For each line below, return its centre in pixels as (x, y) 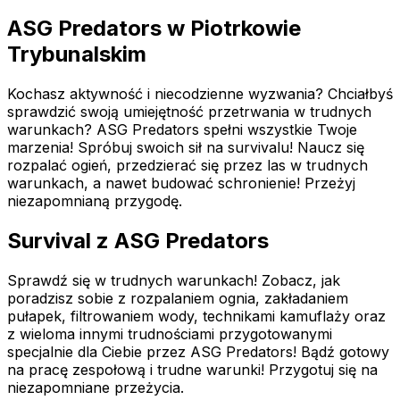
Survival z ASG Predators (138, 240)
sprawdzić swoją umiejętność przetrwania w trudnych (189, 111)
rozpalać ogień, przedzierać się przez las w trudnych (187, 165)
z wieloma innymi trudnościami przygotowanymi (170, 333)
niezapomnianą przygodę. (95, 200)
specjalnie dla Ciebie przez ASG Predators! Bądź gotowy (198, 351)
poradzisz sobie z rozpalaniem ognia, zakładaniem (178, 298)
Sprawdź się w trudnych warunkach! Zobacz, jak (174, 280)
